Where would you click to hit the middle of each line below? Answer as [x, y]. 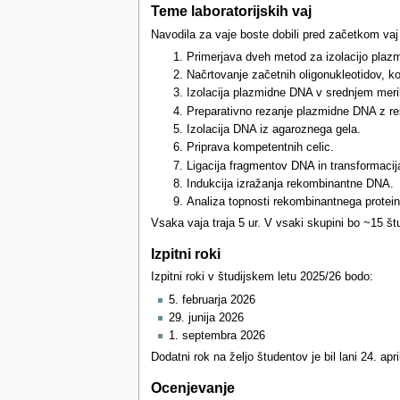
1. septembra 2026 [217, 336]
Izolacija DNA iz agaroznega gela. [274, 130]
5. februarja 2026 [212, 300]
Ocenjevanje [192, 387]
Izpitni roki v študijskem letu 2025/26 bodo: [262, 277]
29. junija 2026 [206, 318]
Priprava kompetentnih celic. [261, 148]
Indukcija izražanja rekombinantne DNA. [291, 183]
